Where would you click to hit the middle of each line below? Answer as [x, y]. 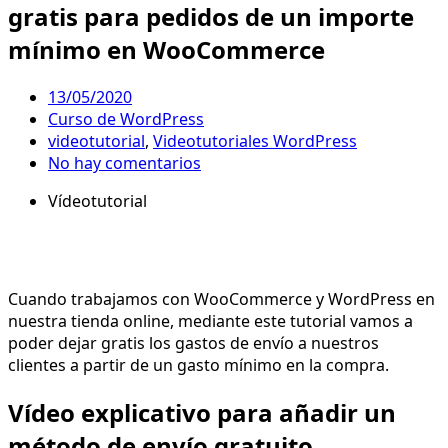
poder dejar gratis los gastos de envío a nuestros [193, 342]
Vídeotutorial [97, 200]
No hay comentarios [124, 162]
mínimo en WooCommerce [166, 49]
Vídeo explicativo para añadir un [202, 412]
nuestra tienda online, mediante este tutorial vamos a [210, 320]
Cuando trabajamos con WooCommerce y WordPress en [221, 298]
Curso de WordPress [126, 118]
